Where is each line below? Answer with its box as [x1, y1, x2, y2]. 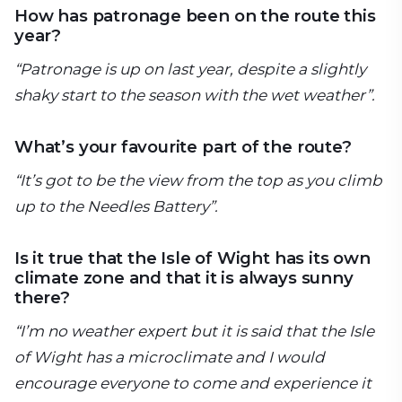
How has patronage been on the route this [14, 5, 376, 27]
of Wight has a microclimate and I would [14, 348, 325, 367]
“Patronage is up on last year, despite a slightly [14, 60, 366, 79]
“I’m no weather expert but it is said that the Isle [14, 322, 374, 341]
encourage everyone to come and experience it [14, 374, 371, 393]
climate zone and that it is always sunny [14, 267, 354, 289]
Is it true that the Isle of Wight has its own [14, 248, 371, 269]
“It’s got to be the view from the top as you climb [14, 171, 382, 190]
